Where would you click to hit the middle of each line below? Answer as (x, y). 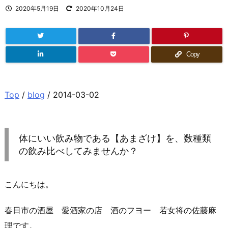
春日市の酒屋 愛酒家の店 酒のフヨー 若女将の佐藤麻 (110, 210)
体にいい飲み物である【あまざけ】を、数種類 (115, 138)
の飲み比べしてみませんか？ (78, 151)
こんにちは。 (29, 184)
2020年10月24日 (100, 8)
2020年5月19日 (37, 8)
